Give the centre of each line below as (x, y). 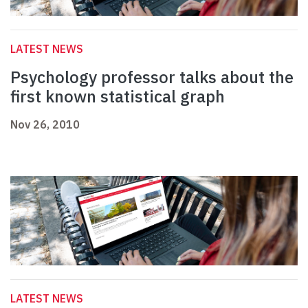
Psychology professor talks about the (152, 77)
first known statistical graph (118, 97)
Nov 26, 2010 (45, 125)
